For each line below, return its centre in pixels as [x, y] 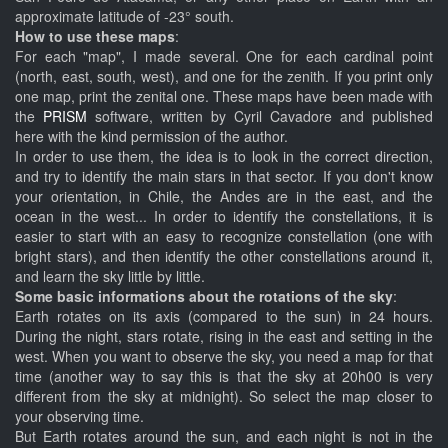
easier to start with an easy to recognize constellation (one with [224, 236]
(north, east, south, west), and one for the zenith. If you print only [224, 76]
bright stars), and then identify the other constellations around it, [224, 256]
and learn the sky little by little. [110, 276]
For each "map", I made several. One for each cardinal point [224, 56]
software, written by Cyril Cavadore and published [260, 116]
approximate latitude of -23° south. [124, 16]
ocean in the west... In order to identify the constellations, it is [224, 216]
